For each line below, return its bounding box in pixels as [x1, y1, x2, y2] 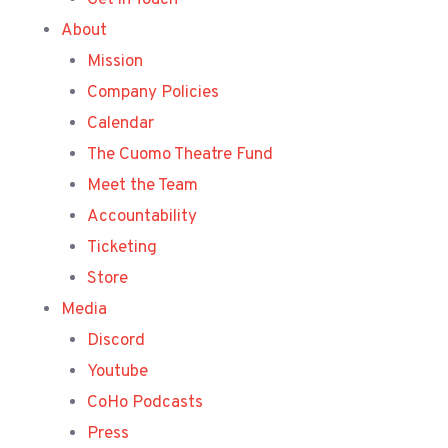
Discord [86, 330, 145, 352]
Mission [86, 51, 143, 73]
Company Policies [86, 82, 219, 104]
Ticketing [86, 237, 157, 259]
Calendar [86, 113, 154, 135]
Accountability [86, 206, 197, 228]
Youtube [86, 361, 148, 383]
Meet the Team [86, 175, 198, 197]
